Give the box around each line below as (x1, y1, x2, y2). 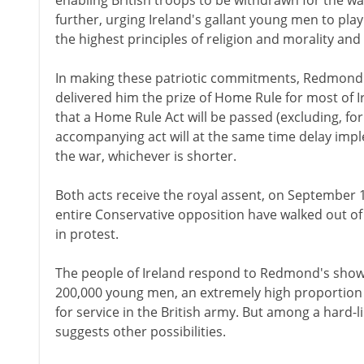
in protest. (54, 225, 119, 243)
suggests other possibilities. (54, 323, 226, 340)
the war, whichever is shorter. (54, 147, 236, 165)
